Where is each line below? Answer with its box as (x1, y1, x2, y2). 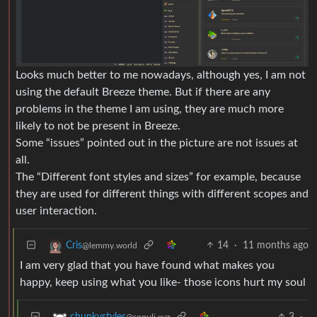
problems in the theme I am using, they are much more (16, 103, 284, 115)
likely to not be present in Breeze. (16, 120, 180, 132)
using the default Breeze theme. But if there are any (16, 86, 270, 98)
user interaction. (16, 204, 97, 217)
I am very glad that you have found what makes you (20, 259, 275, 271)
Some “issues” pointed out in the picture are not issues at (16, 137, 298, 149)
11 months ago (243, 240, 309, 250)
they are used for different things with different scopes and (16, 188, 309, 200)
